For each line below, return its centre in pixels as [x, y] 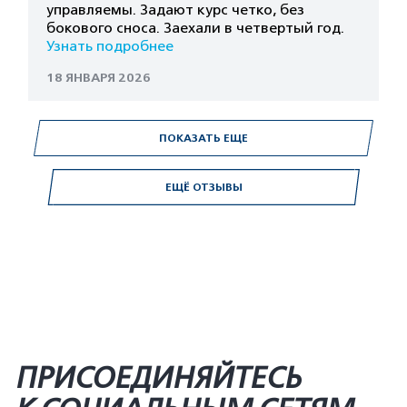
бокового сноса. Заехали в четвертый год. [195, 28]
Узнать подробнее [110, 46]
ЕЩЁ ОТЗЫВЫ [203, 187]
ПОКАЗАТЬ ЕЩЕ [203, 138]
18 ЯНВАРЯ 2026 [99, 78]
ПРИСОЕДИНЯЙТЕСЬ [158, 378]
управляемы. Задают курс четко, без [175, 10]
